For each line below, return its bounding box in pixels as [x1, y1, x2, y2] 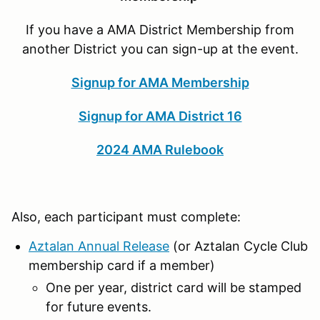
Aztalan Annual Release [29, 238, 169, 254]
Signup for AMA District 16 [78, 108, 242, 124]
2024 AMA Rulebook [96, 141, 224, 157]
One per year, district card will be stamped [46, 279, 301, 295]
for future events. [46, 299, 155, 314]
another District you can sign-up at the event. [21, 41, 299, 56]
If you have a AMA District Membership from [26, 21, 294, 37]
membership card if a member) [29, 257, 215, 273]
